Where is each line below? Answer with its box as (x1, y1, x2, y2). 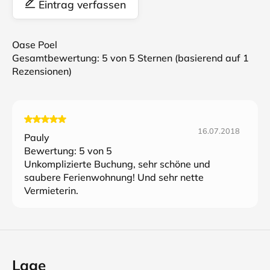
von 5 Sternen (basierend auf (108, 52, 243, 64)
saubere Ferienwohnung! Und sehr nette (24, 171, 204, 183)
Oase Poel (12, 39, 57, 51)
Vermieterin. (24, 184, 78, 196)
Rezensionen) (12, 65, 72, 77)
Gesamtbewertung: (12, 52, 102, 64)
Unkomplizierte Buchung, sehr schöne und (24, 158, 210, 170)
